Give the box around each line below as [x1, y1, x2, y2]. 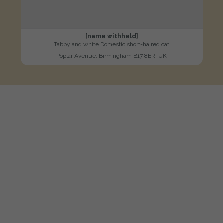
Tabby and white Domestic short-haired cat [54, 41, 169, 48]
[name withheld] [85, 32, 138, 40]
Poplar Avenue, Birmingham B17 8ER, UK [56, 52, 167, 60]
